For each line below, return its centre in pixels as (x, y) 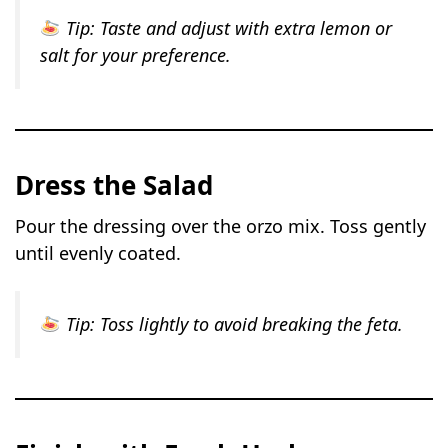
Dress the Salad (114, 185)
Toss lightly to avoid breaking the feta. (248, 324)
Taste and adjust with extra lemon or (243, 28)
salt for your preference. (136, 55)
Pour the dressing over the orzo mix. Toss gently (221, 226)
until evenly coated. (98, 253)
